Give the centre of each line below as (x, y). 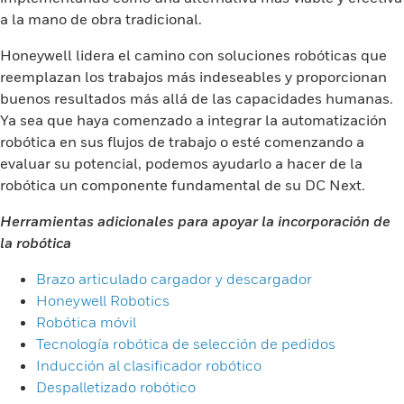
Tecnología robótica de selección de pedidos (186, 344)
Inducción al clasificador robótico (149, 365)
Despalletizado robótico (116, 387)
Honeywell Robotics (103, 300)
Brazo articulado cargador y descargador (174, 279)
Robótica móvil (86, 322)
